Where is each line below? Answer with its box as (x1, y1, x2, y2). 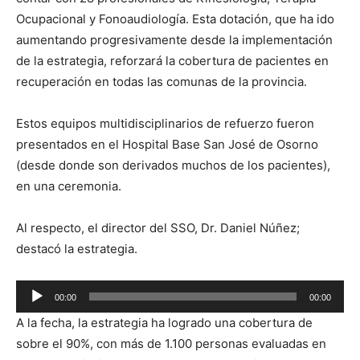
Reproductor (15, 282, 87, 298)
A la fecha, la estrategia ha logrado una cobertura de (16, 315, 313, 331)
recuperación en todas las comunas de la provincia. (16, 74, 307, 90)
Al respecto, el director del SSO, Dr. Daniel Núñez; (16, 220, 300, 236)
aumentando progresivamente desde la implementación (16, 32, 333, 48)
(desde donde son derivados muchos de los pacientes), (16, 157, 330, 174)
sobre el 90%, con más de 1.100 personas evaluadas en (16, 336, 326, 352)
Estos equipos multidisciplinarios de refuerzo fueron (16, 116, 314, 132)
